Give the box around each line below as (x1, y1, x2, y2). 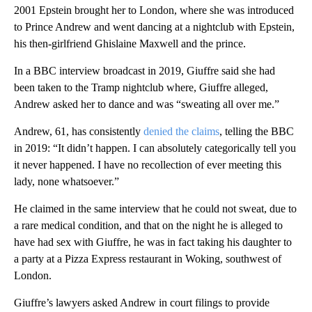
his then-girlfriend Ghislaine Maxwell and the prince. (14, 38, 246, 50)
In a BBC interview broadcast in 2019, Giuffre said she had (14, 65, 275, 77)
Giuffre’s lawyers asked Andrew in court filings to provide (14, 297, 270, 309)
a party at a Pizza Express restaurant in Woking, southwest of (14, 253, 281, 265)
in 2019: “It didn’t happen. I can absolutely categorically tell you (14, 142, 296, 155)
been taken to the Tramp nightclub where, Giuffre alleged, (14, 81, 268, 94)
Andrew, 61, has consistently (14, 125, 143, 138)
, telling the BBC (219, 125, 294, 138)
